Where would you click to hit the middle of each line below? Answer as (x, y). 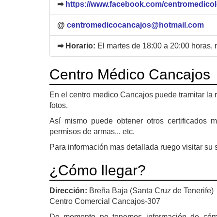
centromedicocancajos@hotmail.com (135, 25)
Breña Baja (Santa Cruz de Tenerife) (151, 190)
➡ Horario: (77, 46)
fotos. (59, 105)
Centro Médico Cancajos (130, 74)
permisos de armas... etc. (92, 131)
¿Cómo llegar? (98, 170)
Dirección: (69, 190)
